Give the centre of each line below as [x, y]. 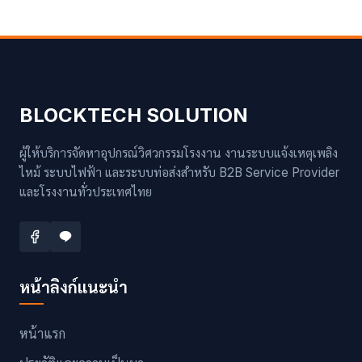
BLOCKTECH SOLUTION [134, 115]
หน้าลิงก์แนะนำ [74, 287]
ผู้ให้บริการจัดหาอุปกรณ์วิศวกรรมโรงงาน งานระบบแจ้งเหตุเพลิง [179, 153]
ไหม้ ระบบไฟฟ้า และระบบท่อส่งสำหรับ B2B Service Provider [179, 172]
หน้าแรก [42, 333]
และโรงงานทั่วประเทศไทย [86, 192]
